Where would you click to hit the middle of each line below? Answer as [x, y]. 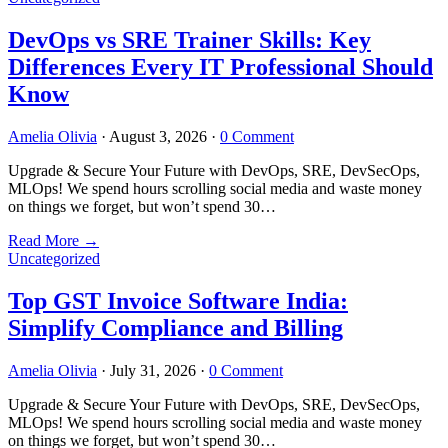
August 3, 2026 [158, 137]
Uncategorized [54, 259]
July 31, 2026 [153, 371]
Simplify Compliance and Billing [175, 328]
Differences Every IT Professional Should [220, 67]
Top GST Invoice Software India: [178, 301]
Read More [45, 241]
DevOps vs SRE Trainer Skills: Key [189, 40]
